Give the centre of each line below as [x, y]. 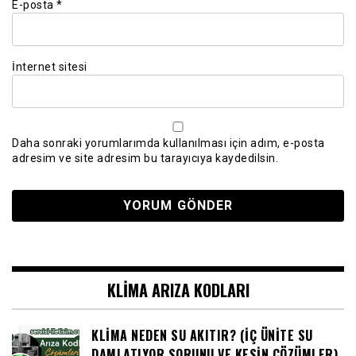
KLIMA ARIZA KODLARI [178, 290]
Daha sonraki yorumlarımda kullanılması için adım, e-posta [168, 143]
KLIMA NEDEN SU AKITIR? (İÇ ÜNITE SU [202, 336]
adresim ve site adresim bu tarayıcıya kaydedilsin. [145, 158]
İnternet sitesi [50, 66]
